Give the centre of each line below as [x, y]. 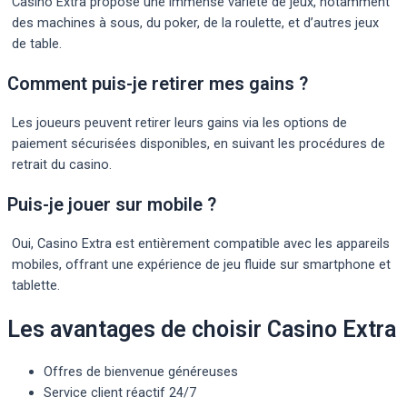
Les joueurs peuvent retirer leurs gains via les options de [179, 122]
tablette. [36, 285]
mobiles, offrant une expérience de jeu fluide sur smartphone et [201, 264]
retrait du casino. [62, 164]
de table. [37, 43]
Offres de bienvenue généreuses [141, 372]
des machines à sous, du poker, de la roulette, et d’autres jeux [195, 22]
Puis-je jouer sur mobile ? [112, 204]
